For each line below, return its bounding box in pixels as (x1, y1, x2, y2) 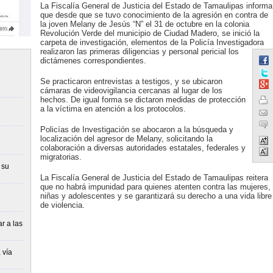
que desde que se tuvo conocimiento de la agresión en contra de (40, 10, 268, 19)
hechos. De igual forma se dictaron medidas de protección (40, 95, 246, 104)
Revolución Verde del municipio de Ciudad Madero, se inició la (40, 29, 260, 38)
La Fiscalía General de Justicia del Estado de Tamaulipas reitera (40, 173, 268, 182)
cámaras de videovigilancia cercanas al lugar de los (40, 86, 222, 95)
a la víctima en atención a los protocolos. (40, 104, 186, 113)
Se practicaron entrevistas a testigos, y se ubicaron (40, 77, 222, 86)
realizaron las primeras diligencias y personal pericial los (40, 47, 239, 56)
